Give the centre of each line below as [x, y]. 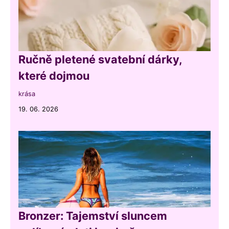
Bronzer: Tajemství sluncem [93, 215]
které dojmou [54, 75]
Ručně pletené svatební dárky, [100, 59]
